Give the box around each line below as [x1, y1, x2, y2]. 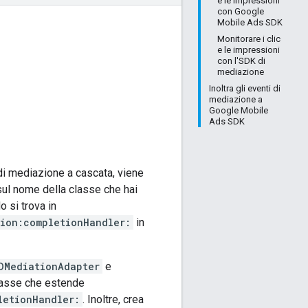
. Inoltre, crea [82, 292, 144, 306]
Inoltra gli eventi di [209, 83, 280, 93]
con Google [217, 6, 264, 16]
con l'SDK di [217, 56, 265, 66]
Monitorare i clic [217, 34, 280, 44]
